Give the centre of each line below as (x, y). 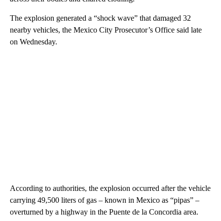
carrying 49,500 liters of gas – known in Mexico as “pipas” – (105, 200)
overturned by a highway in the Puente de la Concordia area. (104, 212)
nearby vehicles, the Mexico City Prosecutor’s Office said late (106, 30)
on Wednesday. (34, 42)
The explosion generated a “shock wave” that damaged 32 (100, 18)
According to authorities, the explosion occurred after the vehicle (110, 188)
